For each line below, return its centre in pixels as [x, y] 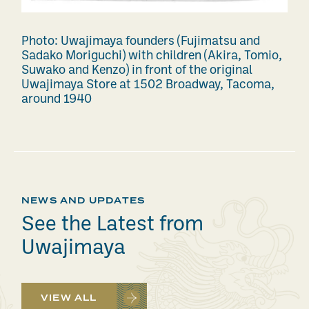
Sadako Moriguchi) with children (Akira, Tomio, [152, 57]
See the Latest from [112, 226]
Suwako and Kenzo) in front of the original [137, 71]
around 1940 [57, 100]
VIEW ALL [69, 298]
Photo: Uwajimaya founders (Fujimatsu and [141, 42]
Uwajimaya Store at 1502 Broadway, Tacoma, [148, 86]
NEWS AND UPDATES [83, 201]
